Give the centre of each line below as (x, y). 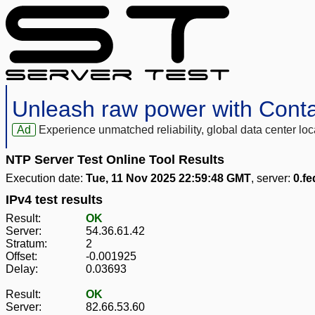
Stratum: (26, 244)
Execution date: (46, 179)
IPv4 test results (54, 200)
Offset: (21, 257)
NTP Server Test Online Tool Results (115, 160)
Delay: (22, 269)
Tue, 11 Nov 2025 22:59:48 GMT (168, 179)
